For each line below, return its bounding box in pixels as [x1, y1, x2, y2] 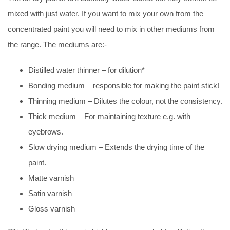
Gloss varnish [28, 204, 75, 213]
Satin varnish [28, 188, 72, 198]
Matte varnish [28, 173, 74, 182]
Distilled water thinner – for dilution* [28, 65, 145, 74]
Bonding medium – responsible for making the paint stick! [28, 81, 219, 90]
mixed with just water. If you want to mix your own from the [8, 9, 203, 18]
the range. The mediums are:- [8, 40, 107, 49]
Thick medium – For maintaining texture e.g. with [28, 111, 190, 121]
